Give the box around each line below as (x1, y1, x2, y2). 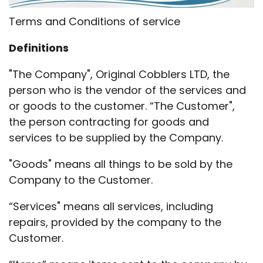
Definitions (9, 40, 69, 55)
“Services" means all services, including (9, 198, 213, 214)
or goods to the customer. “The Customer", (9, 98, 235, 113)
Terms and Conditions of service (9, 14, 180, 29)
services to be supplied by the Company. (9, 130, 223, 145)
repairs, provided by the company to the (9, 214, 221, 230)
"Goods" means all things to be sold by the (9, 156, 232, 171)
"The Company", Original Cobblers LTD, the (9, 66, 230, 82)
